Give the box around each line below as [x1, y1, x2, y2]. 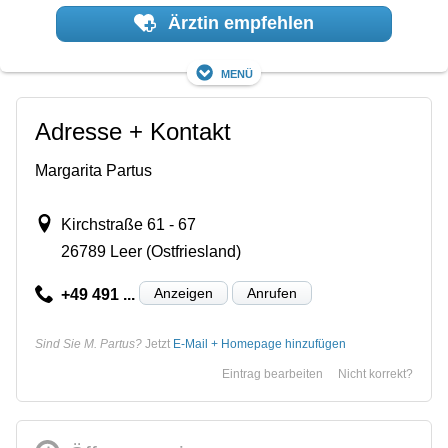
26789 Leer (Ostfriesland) [60, 242, 241, 260]
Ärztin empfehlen [162, 13, 314, 34]
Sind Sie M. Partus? [35, 336, 142, 351]
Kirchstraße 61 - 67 [60, 215, 196, 233]
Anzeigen [153, 284, 213, 301]
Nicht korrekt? [338, 366, 413, 381]
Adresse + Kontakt [35, 117, 231, 145]
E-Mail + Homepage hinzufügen [173, 336, 346, 351]
